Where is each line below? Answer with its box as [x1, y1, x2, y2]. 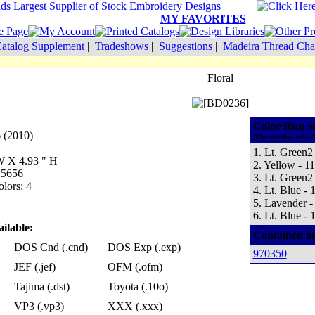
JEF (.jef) [13, 261, 56, 273]
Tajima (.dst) [13, 281, 70, 292]
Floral [207, 72, 233, 84]
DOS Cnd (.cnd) [13, 241, 88, 253]
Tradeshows [95, 40, 148, 52]
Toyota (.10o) [107, 281, 168, 292]
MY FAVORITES [160, 13, 246, 25]
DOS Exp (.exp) [107, 241, 181, 253]
